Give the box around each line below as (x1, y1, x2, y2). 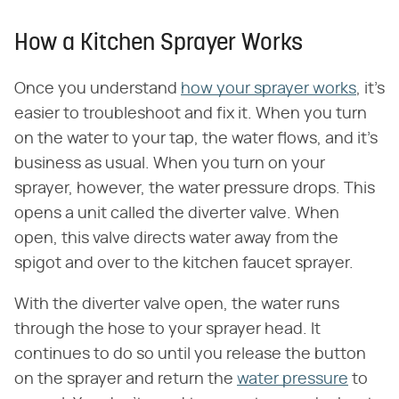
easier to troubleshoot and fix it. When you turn (14, 106, 367, 122)
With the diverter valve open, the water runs (14, 297, 339, 313)
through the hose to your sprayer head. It (14, 322, 321, 338)
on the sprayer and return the (14, 371, 237, 387)
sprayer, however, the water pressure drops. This (14, 181, 375, 197)
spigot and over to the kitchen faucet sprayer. (14, 256, 354, 272)
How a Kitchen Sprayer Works (14, 32, 303, 56)
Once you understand (14, 81, 181, 97)
